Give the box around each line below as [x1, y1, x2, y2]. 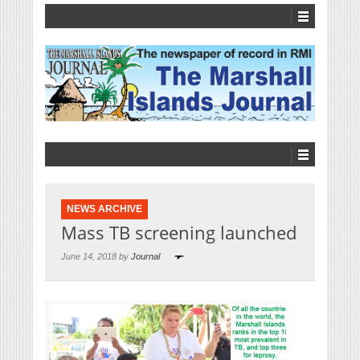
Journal [131, 252, 160, 262]
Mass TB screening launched [61, 220, 297, 245]
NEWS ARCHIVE [67, 203, 142, 215]
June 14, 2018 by [61, 252, 131, 262]
